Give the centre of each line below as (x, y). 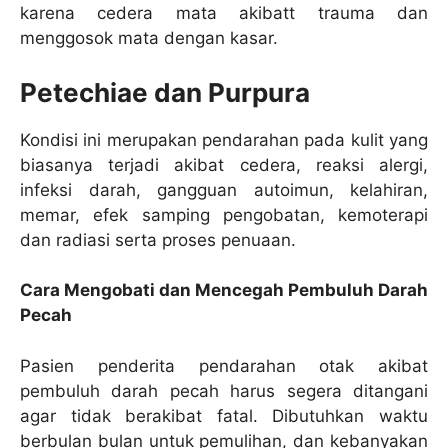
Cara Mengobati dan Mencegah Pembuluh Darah (224, 290)
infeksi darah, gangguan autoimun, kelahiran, (224, 189)
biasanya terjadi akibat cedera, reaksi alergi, (224, 164)
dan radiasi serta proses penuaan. (158, 239)
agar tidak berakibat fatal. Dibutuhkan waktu (224, 415)
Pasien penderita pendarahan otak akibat (224, 365)
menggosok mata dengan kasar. (149, 38)
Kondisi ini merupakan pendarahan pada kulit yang (224, 139)
